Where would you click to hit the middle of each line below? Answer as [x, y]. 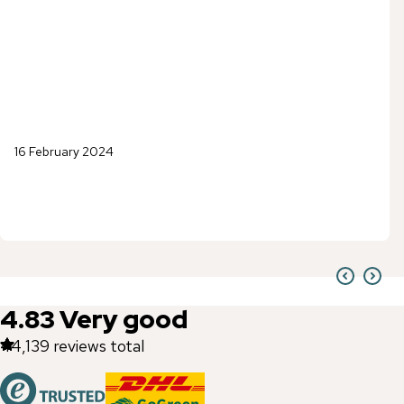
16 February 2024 [64, 152]
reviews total [99, 346]
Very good [124, 320]
